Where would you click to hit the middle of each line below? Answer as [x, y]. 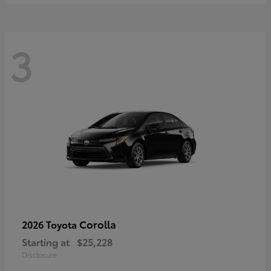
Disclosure [39, 254]
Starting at [46, 241]
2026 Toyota [51, 224]
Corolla [98, 224]
